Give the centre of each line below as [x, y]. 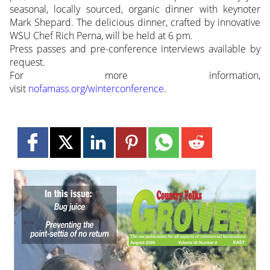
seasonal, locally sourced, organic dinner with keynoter [135, 9]
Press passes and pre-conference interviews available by [135, 49]
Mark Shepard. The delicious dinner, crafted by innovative [135, 23]
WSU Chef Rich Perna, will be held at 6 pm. [101, 36]
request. [27, 62]
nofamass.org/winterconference [96, 89]
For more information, [135, 76]
